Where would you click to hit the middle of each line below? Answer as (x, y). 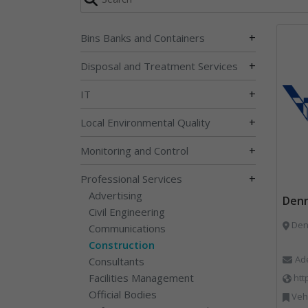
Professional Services (131, 178)
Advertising (115, 195)
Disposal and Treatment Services (159, 66)
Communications (127, 228)
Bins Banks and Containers (143, 37)
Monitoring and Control (134, 150)
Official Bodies (123, 294)
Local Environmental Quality (145, 122)
